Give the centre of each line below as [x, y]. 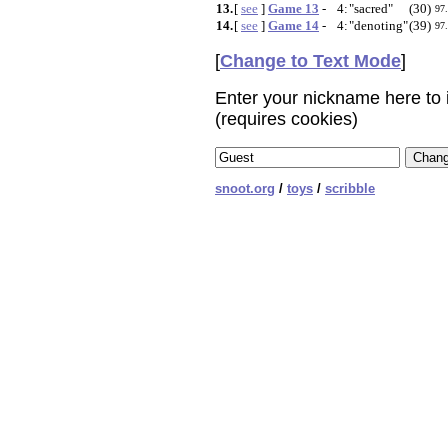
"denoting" [378, 25]
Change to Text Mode [310, 61]
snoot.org [245, 188]
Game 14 [293, 25]
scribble [350, 188]
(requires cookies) [286, 119]
